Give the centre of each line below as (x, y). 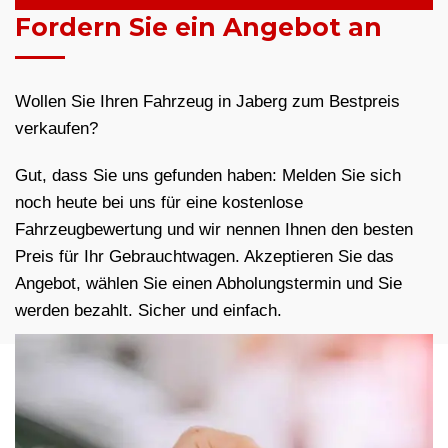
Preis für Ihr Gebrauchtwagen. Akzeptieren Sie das (204, 257)
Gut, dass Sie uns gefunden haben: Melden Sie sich (208, 176)
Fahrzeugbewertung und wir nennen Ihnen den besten (214, 230)
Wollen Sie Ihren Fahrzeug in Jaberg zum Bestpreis (207, 102)
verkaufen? (56, 129)
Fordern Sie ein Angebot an (198, 27)
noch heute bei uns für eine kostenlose (159, 203)
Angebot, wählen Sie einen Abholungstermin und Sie (208, 284)
